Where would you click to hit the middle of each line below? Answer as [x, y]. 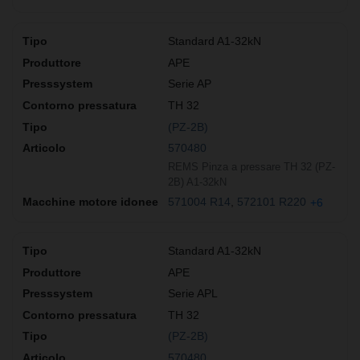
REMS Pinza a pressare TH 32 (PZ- [252, 166]
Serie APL [193, 294]
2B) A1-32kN [197, 182]
